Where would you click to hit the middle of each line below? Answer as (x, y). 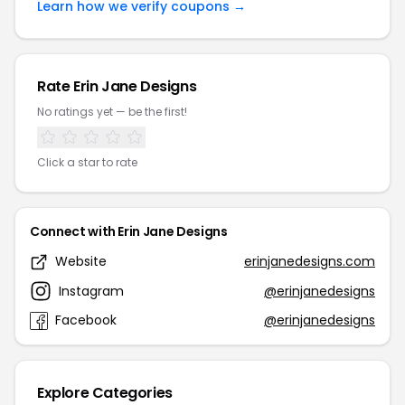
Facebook (86, 320)
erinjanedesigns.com (310, 261)
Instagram (91, 291)
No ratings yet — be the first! (112, 112)
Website (81, 261)
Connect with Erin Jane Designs (129, 231)
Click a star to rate (87, 162)
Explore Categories (105, 393)
